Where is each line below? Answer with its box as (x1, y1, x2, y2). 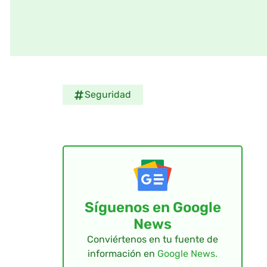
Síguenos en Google (84, 199, 221, 216)
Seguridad (84, 89, 131, 101)
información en (88, 248, 158, 260)
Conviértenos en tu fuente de (87, 234, 219, 246)
